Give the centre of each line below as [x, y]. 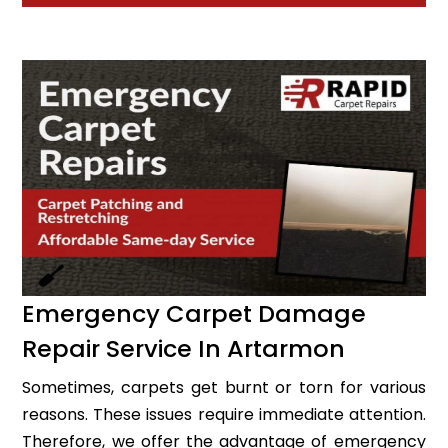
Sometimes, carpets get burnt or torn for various [224, 387]
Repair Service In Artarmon [184, 348]
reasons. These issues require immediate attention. [224, 414]
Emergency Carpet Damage [194, 313]
